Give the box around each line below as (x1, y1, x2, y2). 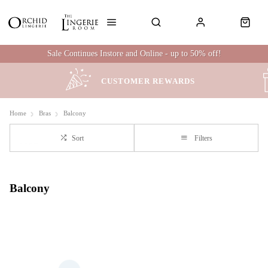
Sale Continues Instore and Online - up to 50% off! (47, 49, 221, 58)
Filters (194, 135, 212, 142)
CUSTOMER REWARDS (100, 76, 195, 86)
